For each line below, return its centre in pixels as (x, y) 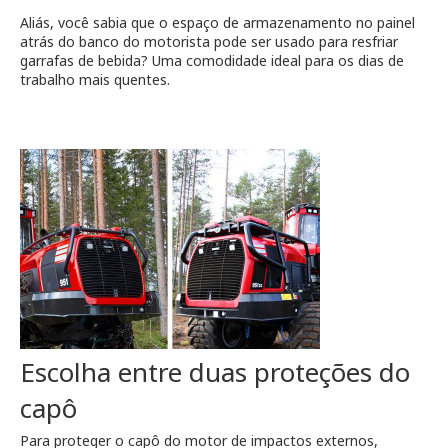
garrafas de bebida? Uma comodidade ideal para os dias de (212, 61)
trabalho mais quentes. (95, 80)
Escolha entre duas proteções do (215, 372)
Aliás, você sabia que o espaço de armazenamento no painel (217, 23)
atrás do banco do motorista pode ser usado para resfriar (209, 42)
